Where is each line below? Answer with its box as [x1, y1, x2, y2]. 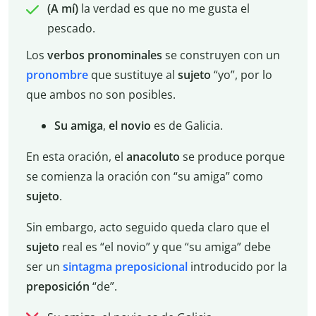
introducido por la [187, 259, 287, 275]
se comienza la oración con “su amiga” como [25, 169, 263, 185]
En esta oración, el [25, 149, 126, 165]
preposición [25, 279, 90, 295]
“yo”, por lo [210, 67, 272, 83]
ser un [25, 259, 63, 275]
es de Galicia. [150, 118, 223, 134]
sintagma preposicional [62, 259, 188, 275]
